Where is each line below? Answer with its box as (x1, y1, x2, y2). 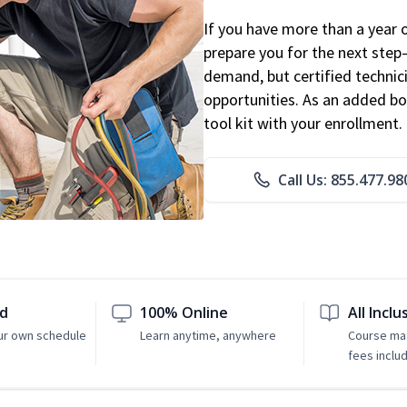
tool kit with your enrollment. (203, 113, 402, 134)
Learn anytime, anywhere (140, 327, 277, 344)
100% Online (140, 303, 229, 323)
